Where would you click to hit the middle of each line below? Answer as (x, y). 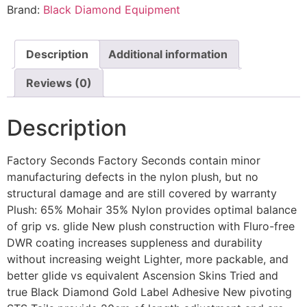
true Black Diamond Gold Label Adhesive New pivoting (149, 292)
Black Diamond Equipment (112, 10)
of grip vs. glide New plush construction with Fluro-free (151, 226)
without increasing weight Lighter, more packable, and (148, 259)
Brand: (25, 10)
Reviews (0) (59, 83)
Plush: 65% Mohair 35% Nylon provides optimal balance (152, 210)
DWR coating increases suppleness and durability (135, 243)
